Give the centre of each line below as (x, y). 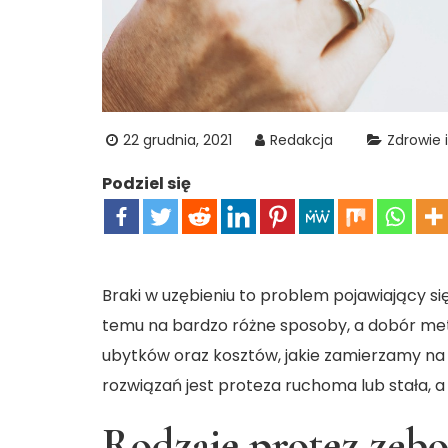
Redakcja (301, 139)
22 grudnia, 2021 (177, 139)
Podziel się (146, 183)
